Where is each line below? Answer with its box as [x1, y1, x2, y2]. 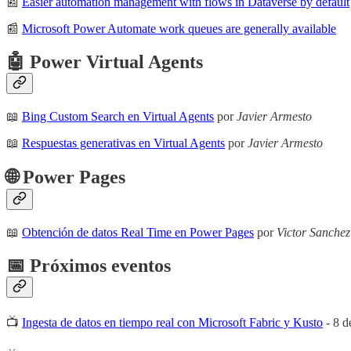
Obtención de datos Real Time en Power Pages [22, 225, 254, 239]
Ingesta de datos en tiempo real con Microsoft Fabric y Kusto [22, 315, 323, 329]
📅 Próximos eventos [6, 255, 171, 276]
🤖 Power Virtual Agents [6, 52, 203, 73]
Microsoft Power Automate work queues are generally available [22, 22, 336, 36]
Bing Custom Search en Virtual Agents [22, 110, 214, 124]
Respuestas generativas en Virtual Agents [22, 136, 225, 150]
